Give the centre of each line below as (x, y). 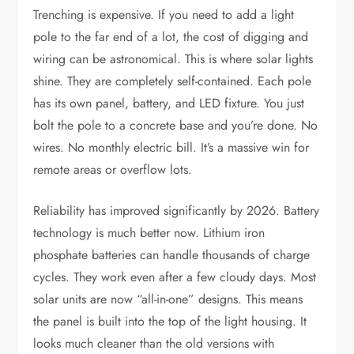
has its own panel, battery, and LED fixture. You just (169, 104)
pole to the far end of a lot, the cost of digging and (171, 37)
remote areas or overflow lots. (113, 170)
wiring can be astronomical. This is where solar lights (173, 59)
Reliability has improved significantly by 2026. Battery (177, 211)
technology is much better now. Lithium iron (149, 233)
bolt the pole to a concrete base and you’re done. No (176, 126)
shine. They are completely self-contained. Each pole (173, 81)
